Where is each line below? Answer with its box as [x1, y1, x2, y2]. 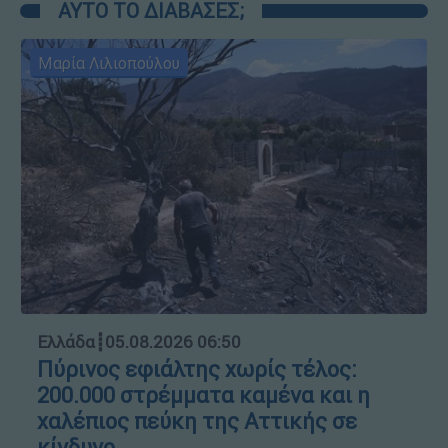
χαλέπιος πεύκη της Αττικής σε [37, 407, 357, 435]
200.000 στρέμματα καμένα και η [37, 381, 370, 409]
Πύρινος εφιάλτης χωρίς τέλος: [37, 355, 357, 383]
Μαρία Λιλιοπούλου [38, 53, 180, 74]
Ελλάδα [37, 330, 95, 353]
